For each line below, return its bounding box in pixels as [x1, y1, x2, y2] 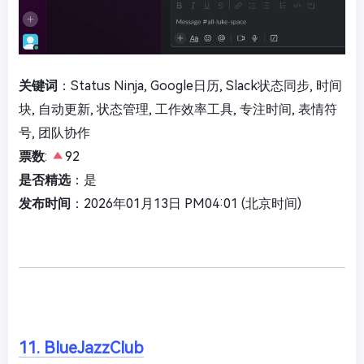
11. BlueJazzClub [19, 338, 144, 358]
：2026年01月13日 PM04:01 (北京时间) [71, 196, 301, 212]
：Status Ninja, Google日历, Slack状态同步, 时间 [58, 78, 342, 94]
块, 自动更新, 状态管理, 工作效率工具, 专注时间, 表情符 [19, 102, 337, 118]
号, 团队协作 [19, 125, 90, 141]
